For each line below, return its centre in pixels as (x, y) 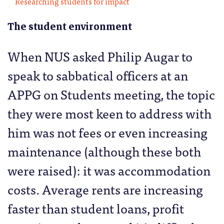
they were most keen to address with (109, 113)
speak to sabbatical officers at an (98, 75)
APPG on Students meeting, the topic (111, 94)
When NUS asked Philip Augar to (100, 56)
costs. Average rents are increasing (105, 189)
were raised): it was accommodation (109, 170)
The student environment (70, 27)
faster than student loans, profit (96, 208)
